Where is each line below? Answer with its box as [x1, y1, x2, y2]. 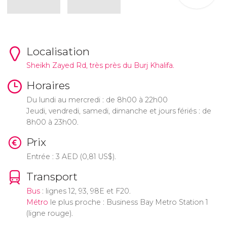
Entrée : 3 [26, 152, 62, 161]
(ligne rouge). [26, 208, 73, 218]
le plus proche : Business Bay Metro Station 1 [48, 197, 208, 207]
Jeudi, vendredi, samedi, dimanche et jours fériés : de [26, 106, 211, 116]
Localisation [26, 45, 90, 58]
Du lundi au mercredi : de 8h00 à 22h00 [26, 95, 168, 105]
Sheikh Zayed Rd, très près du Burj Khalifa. [26, 61, 174, 70]
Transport [26, 170, 78, 183]
